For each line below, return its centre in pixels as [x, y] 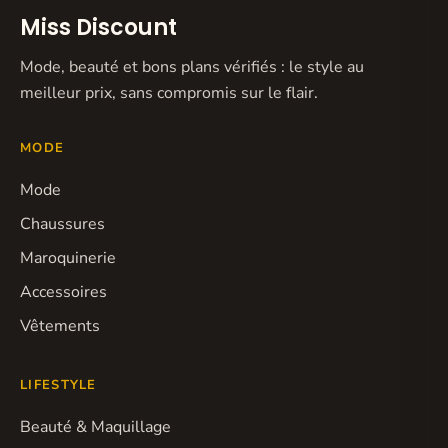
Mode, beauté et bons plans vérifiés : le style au [192, 66]
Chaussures [62, 223]
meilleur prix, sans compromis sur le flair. [169, 92]
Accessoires [63, 291]
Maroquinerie [68, 257]
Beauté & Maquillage [95, 426]
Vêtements [60, 325]
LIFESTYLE [58, 384]
